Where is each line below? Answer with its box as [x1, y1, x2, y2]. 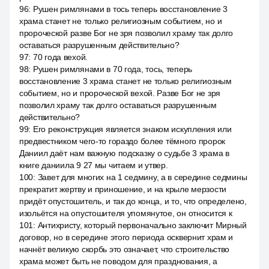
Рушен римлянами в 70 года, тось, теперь [32, 64, 192, 74]
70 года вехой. [32, 52, 88, 62]
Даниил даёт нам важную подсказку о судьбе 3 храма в [19, 148, 229, 158]
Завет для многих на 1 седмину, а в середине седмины [37, 172, 247, 182]
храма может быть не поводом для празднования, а [19, 256, 217, 266]
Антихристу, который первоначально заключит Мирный [37, 220, 247, 230]
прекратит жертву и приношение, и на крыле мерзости [19, 184, 227, 194]
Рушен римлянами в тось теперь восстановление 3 [32, 4, 228, 14]
